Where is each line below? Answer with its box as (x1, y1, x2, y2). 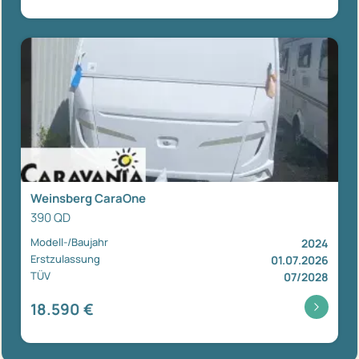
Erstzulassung (30, 251, 100, 266)
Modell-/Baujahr (30, 234, 108, 249)
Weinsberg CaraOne (30, 189, 146, 207)
